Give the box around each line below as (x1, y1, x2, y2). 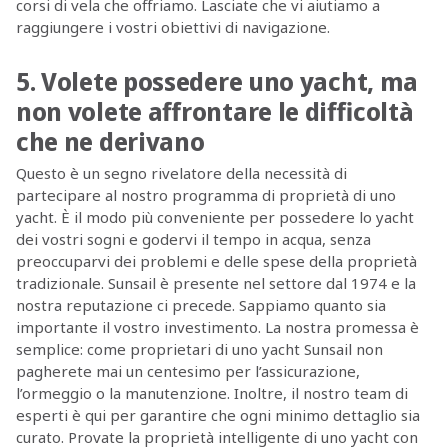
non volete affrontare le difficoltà (15, 94, 414, 129)
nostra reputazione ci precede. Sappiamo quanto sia (15, 294, 386, 315)
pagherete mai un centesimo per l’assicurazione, (15, 360, 360, 381)
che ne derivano (15, 124, 205, 159)
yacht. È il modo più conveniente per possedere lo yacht (15, 206, 414, 227)
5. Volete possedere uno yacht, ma (15, 64, 419, 99)
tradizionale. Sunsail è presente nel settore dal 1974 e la (15, 272, 416, 293)
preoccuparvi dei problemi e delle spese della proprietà (15, 250, 417, 271)
